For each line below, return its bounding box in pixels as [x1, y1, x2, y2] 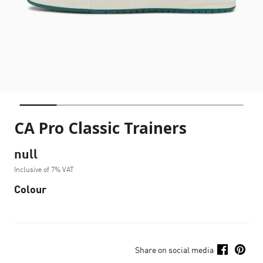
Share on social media [135, 244, 214, 255]
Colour [14, 183, 46, 195]
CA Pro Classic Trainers [14, 117, 187, 141]
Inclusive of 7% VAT [14, 165, 74, 174]
